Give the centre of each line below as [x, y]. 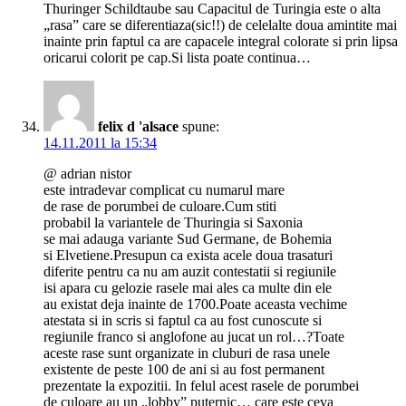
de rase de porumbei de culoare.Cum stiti [160, 207]
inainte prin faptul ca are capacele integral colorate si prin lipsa [221, 42]
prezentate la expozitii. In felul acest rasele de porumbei [201, 386]
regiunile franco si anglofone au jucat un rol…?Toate [194, 337]
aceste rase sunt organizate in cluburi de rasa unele [187, 353]
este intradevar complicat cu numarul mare [164, 190]
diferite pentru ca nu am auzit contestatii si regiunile [190, 272]
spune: [201, 127]
